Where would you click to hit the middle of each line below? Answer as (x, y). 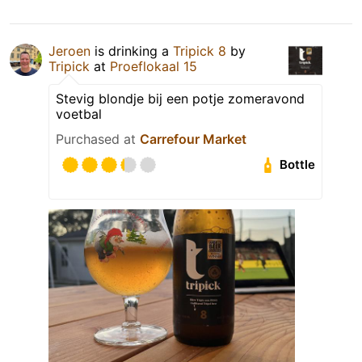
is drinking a (132, 51)
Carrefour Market (193, 139)
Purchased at (98, 139)
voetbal (79, 114)
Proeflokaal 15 (154, 66)
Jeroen (69, 51)
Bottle (298, 165)
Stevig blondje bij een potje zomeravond (180, 98)
